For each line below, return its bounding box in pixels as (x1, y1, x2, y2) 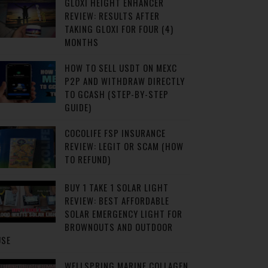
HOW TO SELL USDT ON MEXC (64, 61, 177, 74)
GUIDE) (64, 100, 92, 114)
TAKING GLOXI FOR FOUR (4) (64, 22, 173, 35)
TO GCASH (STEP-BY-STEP (64, 87, 169, 100)
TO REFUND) (64, 153, 111, 166)
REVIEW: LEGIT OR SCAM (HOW (64, 139, 184, 153)
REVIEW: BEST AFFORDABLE (64, 194, 169, 207)
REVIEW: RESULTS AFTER (64, 9, 160, 22)
